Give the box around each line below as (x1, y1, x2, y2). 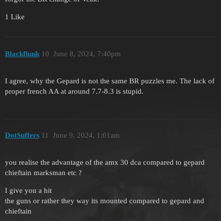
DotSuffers (5, 131, 39, 140)
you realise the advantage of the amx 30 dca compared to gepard (5, 158, 205, 166)
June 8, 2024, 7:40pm (53, 49, 121, 58)
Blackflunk (5, 49, 39, 58)
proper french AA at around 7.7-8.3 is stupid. (5, 87, 144, 95)
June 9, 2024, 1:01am (52, 131, 120, 140)
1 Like (5, 13, 25, 21)
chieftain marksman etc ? (5, 168, 82, 177)
